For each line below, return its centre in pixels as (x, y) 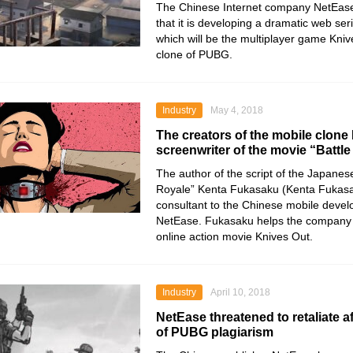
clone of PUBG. (194, 54)
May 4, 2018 (237, 110)
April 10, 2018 (240, 292)
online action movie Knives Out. (234, 236)
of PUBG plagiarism (215, 332)
